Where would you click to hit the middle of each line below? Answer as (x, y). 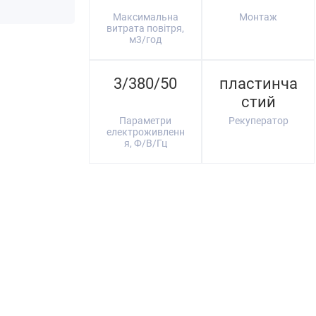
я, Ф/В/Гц (145, 143)
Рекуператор (258, 121)
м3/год (145, 39)
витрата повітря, (145, 28)
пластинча (258, 84)
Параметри (145, 121)
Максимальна (145, 17)
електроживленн (145, 132)
